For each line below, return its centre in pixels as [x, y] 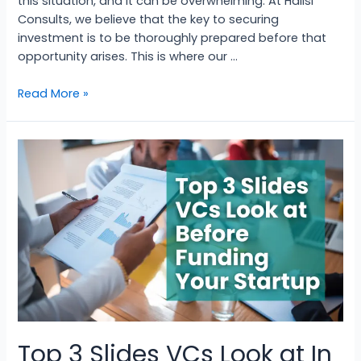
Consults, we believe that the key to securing [149, 19]
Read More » [54, 93]
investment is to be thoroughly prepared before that [172, 37]
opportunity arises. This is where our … [128, 56]
